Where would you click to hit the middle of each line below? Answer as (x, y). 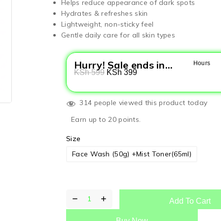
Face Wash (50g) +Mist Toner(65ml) (132, 154)
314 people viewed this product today (143, 103)
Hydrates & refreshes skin (105, 14)
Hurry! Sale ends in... (124, 65)
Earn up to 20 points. (106, 120)
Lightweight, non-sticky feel (108, 24)
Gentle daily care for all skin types (118, 35)
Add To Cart (190, 201)
